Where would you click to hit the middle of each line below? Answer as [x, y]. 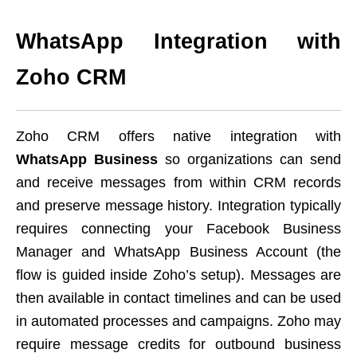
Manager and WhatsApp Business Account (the [178, 251]
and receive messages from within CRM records [178, 182]
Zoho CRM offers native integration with [178, 136]
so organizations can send [249, 159]
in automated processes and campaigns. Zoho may [178, 321]
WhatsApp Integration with [178, 41]
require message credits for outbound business [178, 344]
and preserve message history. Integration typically [178, 205]
